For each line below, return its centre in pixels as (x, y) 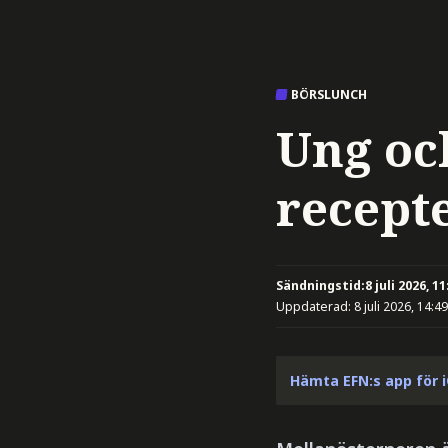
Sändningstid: (320, 285)
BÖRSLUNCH (328, 94)
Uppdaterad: (315, 306)
